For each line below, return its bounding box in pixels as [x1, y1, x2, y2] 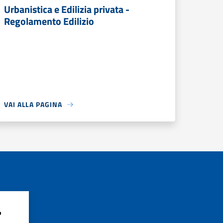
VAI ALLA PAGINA [4, 99, 62, 110]
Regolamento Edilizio [4, 13, 94, 29]
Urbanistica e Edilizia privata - [4, 1, 129, 17]
